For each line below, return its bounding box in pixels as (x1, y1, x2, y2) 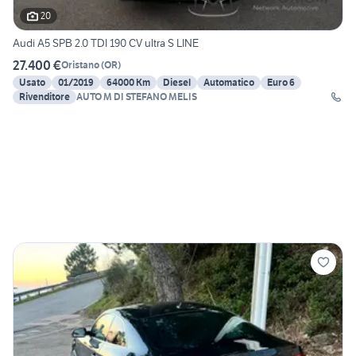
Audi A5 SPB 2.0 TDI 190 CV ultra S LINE (13, 35, 199, 50)
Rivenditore (19, 90, 70, 103)
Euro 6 (267, 75, 295, 88)
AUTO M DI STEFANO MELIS (76, 90, 197, 103)
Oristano (61, 59, 99, 72)
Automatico (203, 75, 254, 88)
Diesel (163, 75, 191, 88)
